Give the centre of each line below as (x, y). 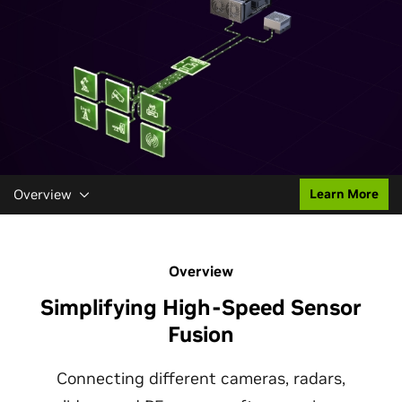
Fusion (201, 334)
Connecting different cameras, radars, (201, 378)
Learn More (344, 194)
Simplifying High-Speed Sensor (201, 307)
